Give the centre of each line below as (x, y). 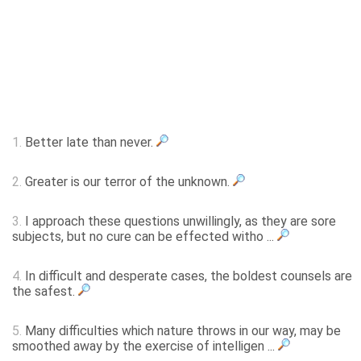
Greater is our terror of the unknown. (127, 182)
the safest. (45, 292)
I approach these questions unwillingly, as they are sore (179, 222)
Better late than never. (89, 143)
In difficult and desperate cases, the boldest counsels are (187, 276)
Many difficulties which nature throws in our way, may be (181, 331)
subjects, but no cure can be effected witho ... (145, 237)
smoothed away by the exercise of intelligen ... (145, 346)
